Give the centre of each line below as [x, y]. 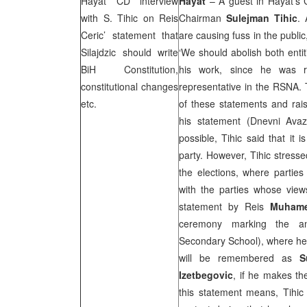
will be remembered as [239, 258]
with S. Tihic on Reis [130, 18]
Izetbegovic [206, 275]
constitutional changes [130, 86]
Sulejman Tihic [262, 18]
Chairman [202, 18]
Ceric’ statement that [130, 35]
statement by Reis [225, 206]
